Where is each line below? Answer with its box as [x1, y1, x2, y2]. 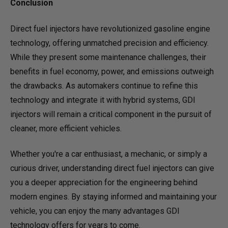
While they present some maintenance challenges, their [10, 52, 206, 62]
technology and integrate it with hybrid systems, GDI [10, 95, 195, 105]
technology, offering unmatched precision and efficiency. [10, 38, 209, 48]
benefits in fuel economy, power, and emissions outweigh [10, 66, 214, 76]
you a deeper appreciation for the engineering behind [10, 178, 197, 188]
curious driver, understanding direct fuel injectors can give [10, 163, 214, 174]
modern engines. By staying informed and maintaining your [10, 192, 217, 202]
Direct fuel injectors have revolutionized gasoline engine [10, 23, 210, 34]
